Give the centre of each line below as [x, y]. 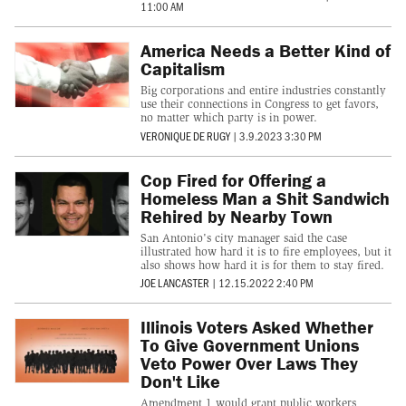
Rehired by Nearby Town [236, 216]
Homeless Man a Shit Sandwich [265, 198]
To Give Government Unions [249, 345]
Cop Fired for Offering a [233, 179]
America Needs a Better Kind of [265, 51]
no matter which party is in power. [228, 118]
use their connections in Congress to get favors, [259, 104]
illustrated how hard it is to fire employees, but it [266, 251]
